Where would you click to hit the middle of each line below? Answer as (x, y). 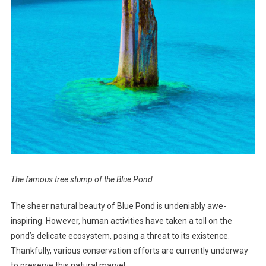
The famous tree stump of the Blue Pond (81, 179)
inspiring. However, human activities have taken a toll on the (121, 221)
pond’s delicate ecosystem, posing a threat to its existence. (120, 235)
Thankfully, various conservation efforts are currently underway (129, 250)
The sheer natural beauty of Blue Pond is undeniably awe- (118, 206)
